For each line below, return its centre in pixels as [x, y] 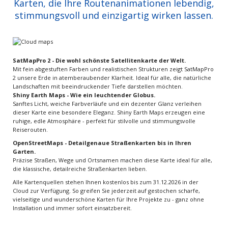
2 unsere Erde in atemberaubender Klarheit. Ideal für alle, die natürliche [112, 78]
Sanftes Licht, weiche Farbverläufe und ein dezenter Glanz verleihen [107, 104]
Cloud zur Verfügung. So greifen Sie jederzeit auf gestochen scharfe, [106, 191]
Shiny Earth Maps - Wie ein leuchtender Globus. [84, 95]
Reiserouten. [30, 130]
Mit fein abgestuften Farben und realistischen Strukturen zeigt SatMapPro [113, 69]
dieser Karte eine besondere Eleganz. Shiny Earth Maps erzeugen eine [109, 112]
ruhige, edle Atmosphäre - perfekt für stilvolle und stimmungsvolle [104, 121]
